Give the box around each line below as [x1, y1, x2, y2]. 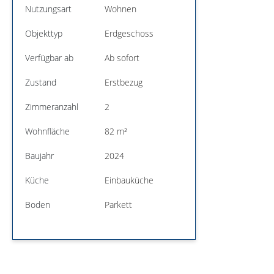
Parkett [105, 198, 132, 210]
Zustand [25, 76, 56, 88]
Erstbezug [105, 76, 143, 88]
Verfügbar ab [25, 51, 73, 64]
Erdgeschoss [105, 27, 154, 39]
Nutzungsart [25, 2, 72, 15]
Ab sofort [105, 51, 139, 64]
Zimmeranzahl [25, 100, 78, 113]
